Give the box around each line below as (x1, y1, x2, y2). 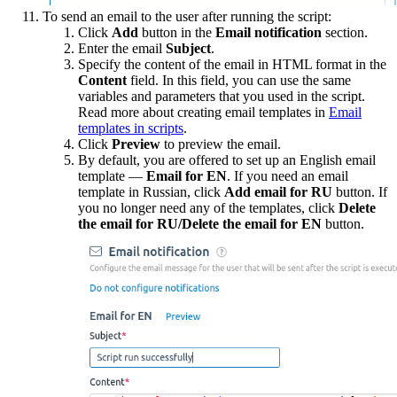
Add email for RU (224, 183, 332, 199)
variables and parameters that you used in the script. (78, 88, 365, 104)
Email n (215, 24, 262, 40)
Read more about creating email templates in (78, 104, 329, 120)
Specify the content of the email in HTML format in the (78, 56, 386, 72)
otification (262, 24, 325, 40)
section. (325, 24, 368, 40)
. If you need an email (227, 167, 348, 183)
